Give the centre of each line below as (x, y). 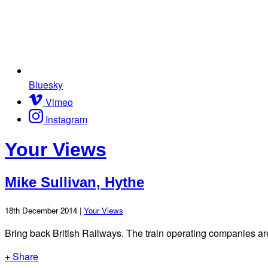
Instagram (66, 119)
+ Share (22, 256)
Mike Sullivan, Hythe (74, 182)
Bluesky (46, 84)
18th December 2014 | (44, 210)
